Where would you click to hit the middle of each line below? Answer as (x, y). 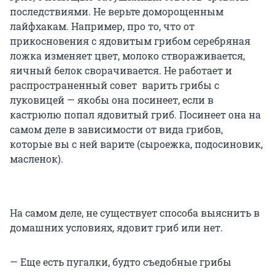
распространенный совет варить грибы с (114, 85)
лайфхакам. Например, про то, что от (102, 26)
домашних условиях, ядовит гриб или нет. (116, 228)
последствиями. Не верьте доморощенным (117, 12)
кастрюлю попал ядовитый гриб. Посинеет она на (135, 115)
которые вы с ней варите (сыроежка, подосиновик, (136, 144)
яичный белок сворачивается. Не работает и (121, 71)
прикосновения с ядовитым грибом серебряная (130, 41)
